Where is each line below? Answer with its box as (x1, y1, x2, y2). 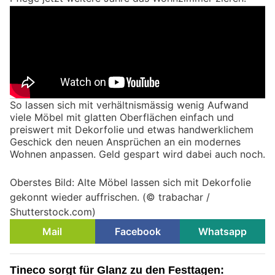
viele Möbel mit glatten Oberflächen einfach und (10, 110, 234, 123)
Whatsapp (198, 225, 247, 238)
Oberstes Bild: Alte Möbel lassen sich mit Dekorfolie (10, 176, 251, 188)
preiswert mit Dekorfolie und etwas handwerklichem (10, 123, 254, 136)
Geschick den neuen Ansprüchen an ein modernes (10, 135, 241, 148)
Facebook (114, 225, 161, 238)
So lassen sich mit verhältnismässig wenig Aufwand (10, 98, 249, 111)
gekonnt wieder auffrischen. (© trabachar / (10, 190, 210, 203)
